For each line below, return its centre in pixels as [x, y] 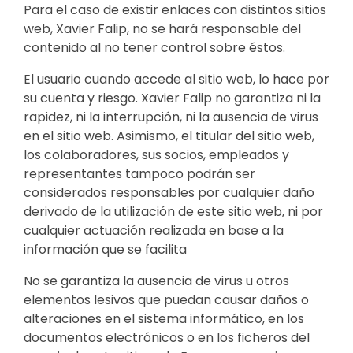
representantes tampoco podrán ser [139, 173]
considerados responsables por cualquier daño [169, 192]
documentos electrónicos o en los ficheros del [167, 337]
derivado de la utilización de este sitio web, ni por [173, 211]
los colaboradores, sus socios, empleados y [156, 154]
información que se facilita [105, 249]
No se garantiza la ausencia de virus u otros [156, 281]
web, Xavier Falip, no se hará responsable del [162, 28]
